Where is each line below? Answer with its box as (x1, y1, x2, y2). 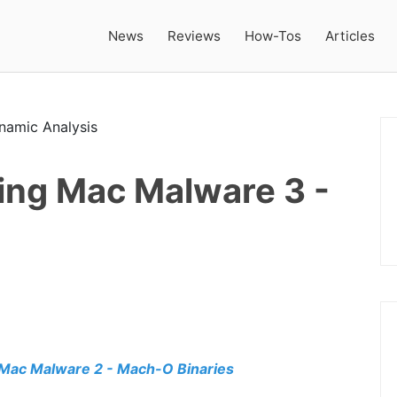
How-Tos (245, 27, 302, 44)
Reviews (167, 27, 222, 44)
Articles (325, 27, 376, 44)
